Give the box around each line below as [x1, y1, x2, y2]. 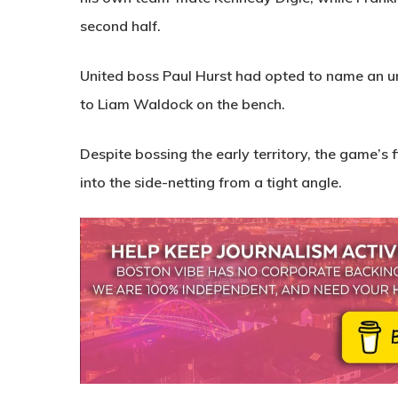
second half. [80, 17, 161, 35]
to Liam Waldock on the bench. [80, 95, 285, 113]
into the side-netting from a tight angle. [80, 173, 342, 191]
